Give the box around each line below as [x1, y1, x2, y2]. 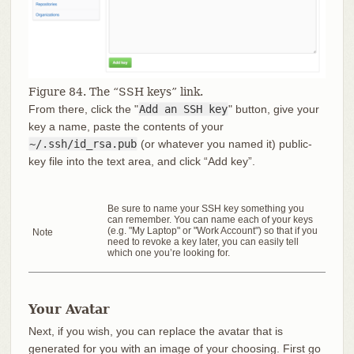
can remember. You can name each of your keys [107, 214, 313, 226]
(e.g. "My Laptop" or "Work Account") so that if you [107, 225, 318, 237]
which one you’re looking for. [107, 247, 230, 259]
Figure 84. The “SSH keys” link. [28, 85, 203, 99]
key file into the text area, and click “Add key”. [28, 155, 255, 168]
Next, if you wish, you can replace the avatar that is [28, 325, 283, 338]
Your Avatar [28, 302, 109, 318]
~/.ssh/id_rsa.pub [28, 137, 137, 151]
